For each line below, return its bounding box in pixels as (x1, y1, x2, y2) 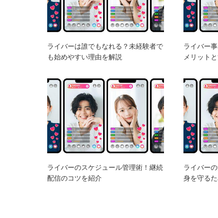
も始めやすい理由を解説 (47, 53, 122, 61)
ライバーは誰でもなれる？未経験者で (47, 42, 163, 50)
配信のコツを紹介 (47, 174, 102, 182)
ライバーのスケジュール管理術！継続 (47, 163, 163, 171)
